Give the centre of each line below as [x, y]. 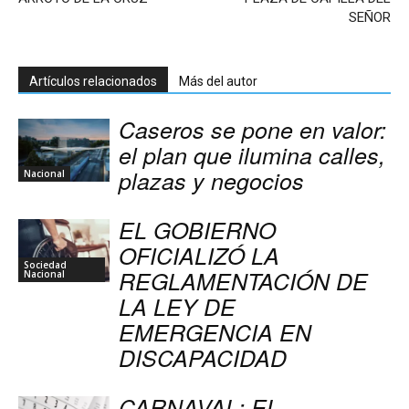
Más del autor [218, 81]
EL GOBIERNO [197, 230]
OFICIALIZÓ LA [199, 255]
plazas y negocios [211, 180]
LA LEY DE [177, 306]
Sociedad [45, 264]
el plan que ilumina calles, [252, 155]
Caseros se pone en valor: [252, 129]
